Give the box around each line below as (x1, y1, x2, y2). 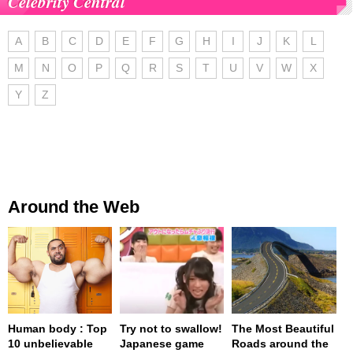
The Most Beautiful (232, 322, 335, 336)
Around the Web (8, 197, 139, 217)
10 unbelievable (8, 337, 93, 351)
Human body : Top (8, 322, 107, 336)
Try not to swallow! (120, 322, 223, 336)
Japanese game (120, 337, 205, 351)
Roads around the (232, 337, 329, 351)
